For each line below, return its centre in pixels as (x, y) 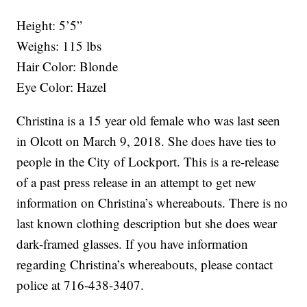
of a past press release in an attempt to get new (137, 182)
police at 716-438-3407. (81, 285)
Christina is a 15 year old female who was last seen (149, 121)
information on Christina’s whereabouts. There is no (152, 203)
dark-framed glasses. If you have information (133, 244)
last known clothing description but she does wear (147, 223)
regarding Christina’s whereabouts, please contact (145, 265)
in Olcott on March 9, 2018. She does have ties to (147, 141)
